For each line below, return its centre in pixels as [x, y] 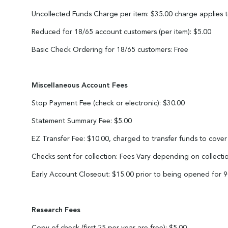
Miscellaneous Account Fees [80, 85]
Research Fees [56, 210]
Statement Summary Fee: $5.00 [82, 121]
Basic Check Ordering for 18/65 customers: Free [110, 50]
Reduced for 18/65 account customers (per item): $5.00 [121, 32]
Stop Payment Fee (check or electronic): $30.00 [108, 103]
